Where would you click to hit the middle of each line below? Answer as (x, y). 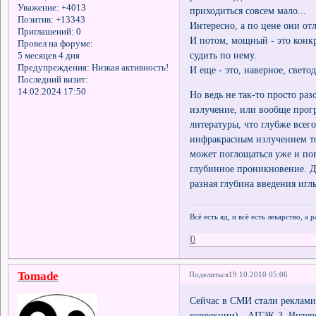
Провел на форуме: (55, 44)
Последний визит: (53, 80)
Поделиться (209, 274)
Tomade (38, 276)
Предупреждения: (53, 68)
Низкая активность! (129, 68)
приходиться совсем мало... (248, 10)
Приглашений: (45, 32)
